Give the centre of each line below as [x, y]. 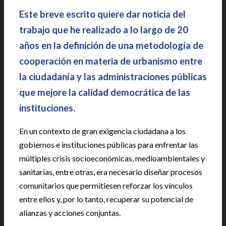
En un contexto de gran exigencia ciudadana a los [102, 131]
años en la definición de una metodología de [111, 45]
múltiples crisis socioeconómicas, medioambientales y [112, 158]
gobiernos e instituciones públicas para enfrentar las [109, 145]
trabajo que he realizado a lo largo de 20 [104, 30]
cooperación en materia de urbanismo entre [111, 61]
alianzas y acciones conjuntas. [70, 213]
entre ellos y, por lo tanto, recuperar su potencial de [106, 199]
